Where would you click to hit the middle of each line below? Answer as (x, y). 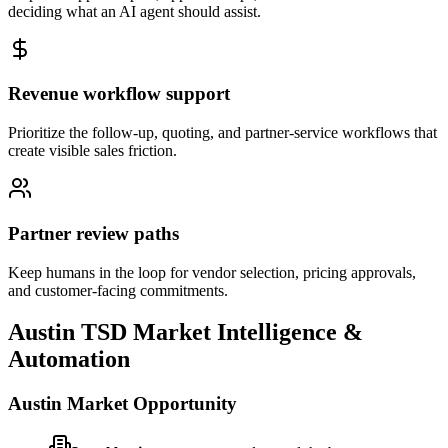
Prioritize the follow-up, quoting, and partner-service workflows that (222, 133)
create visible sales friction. (92, 151)
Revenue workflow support (119, 94)
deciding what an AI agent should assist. (134, 11)
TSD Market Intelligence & (219, 332)
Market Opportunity (149, 404)
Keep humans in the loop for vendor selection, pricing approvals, (212, 272)
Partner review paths (93, 233)
